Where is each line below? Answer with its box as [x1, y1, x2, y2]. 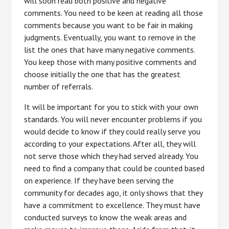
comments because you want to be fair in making [24, 19, 193, 30]
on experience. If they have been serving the [24, 175, 174, 186]
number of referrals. [24, 81, 94, 91]
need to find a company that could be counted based [24, 163, 205, 173]
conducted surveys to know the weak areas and [24, 212, 187, 222]
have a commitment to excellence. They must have [24, 199, 201, 210]
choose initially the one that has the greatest [24, 68, 181, 79]
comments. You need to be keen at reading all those [24, 7, 203, 18]
